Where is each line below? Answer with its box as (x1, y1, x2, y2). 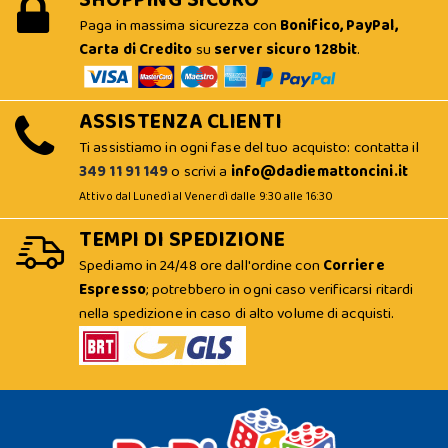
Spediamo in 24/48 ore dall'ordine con (79, 253, 323, 278)
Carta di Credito (79, 37, 193, 62)
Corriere (322, 253, 385, 278)
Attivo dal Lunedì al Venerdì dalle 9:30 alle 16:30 (79, 186, 333, 206)
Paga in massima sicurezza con (79, 13, 280, 38)
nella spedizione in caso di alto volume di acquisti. (79, 301, 395, 326)
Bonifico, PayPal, (280, 13, 398, 38)
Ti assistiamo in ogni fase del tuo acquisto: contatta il (79, 135, 419, 160)
